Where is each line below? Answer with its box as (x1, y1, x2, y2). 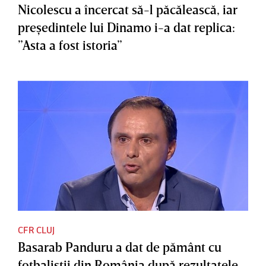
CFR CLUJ (18, 224, 55, 236)
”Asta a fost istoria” (18, 36, 122, 53)
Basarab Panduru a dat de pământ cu (18, 239, 221, 255)
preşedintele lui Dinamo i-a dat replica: (18, 18, 235, 35)
